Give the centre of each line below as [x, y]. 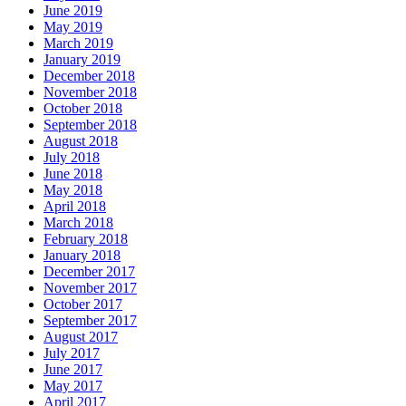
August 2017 [81, 336]
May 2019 [73, 26]
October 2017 [83, 304]
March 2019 [78, 43]
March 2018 [78, 222]
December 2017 [89, 271]
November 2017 [90, 287]
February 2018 [86, 238]
